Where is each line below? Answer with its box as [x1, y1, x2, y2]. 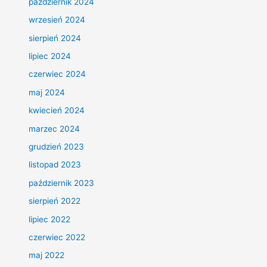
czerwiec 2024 [29, 69, 86, 79]
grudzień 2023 [29, 142, 85, 152]
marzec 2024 [29, 123, 80, 133]
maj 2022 [29, 250, 65, 260]
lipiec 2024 [29, 51, 72, 61]
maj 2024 [29, 87, 66, 97]
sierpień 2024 [29, 33, 82, 43]
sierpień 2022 [29, 196, 81, 206]
